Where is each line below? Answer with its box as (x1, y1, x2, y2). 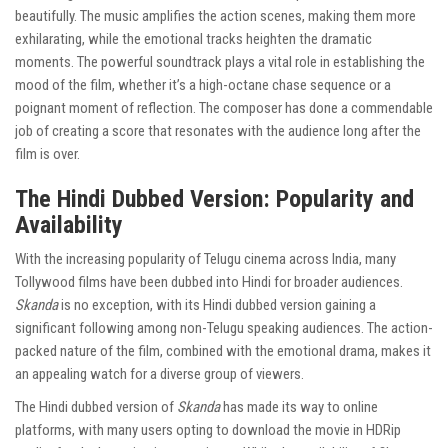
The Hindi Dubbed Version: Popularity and (15, 185, 414, 214)
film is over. (15, 145, 80, 164)
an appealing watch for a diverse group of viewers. (15, 365, 304, 384)
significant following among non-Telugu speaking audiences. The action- (15, 319, 433, 338)
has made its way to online (220, 398, 378, 417)
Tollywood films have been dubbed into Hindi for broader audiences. (15, 273, 403, 292)
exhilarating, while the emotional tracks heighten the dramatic (15, 30, 372, 49)
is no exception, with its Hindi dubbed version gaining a (58, 296, 376, 315)
